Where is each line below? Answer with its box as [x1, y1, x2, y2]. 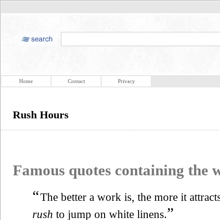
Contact [67, 78, 85, 84]
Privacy [117, 78, 135, 84]
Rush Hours [13, 109, 69, 121]
